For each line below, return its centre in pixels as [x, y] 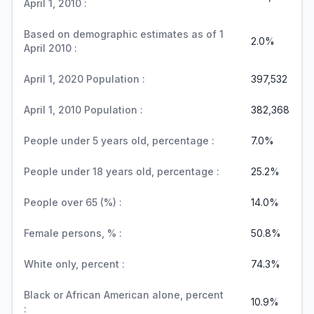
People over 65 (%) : [73, 202]
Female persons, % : [73, 233]
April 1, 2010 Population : [83, 110]
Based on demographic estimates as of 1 [124, 34]
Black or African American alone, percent [124, 295]
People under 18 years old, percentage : [122, 171]
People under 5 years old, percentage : [119, 141]
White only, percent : [74, 264]
